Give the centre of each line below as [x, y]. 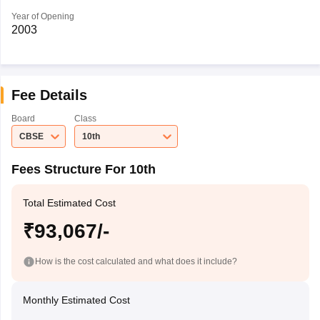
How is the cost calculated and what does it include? [136, 261]
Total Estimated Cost [69, 203]
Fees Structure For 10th [83, 169]
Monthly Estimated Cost [76, 300]
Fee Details [49, 95]
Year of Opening [42, 16]
